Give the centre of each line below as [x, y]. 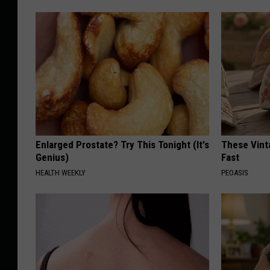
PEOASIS [235, 173]
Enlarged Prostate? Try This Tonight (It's [122, 145]
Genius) [52, 158]
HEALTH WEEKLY [61, 173]
